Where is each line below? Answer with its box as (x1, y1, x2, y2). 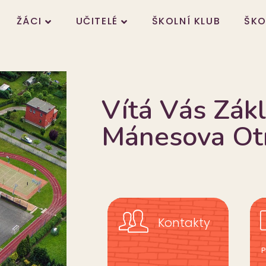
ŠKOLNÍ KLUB (151, 14, 221, 28)
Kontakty (158, 214, 210, 231)
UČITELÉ (75, 14, 118, 28)
